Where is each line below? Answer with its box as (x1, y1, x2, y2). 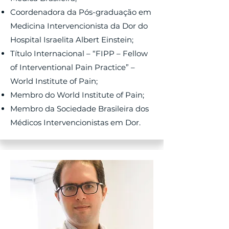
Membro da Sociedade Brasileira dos (10, 104, 149, 113)
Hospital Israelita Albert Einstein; (10, 35, 133, 44)
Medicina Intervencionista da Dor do (10, 21, 148, 31)
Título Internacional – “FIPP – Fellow (10, 49, 148, 58)
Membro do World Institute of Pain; (10, 90, 144, 100)
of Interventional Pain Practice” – (10, 62, 135, 72)
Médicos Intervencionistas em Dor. (10, 118, 141, 127)
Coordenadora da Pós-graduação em (10, 7, 151, 17)
